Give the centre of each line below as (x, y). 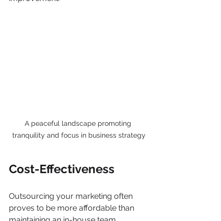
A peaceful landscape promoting (79, 124)
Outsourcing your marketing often (72, 196)
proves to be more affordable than (73, 208)
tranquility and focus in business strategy (79, 135)
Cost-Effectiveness (62, 169)
